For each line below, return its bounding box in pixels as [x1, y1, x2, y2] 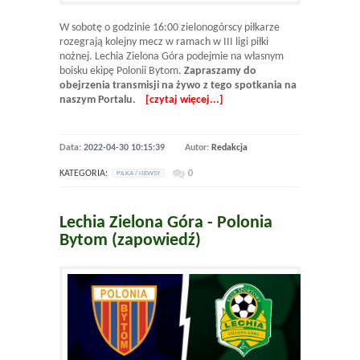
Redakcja [211, 142, 247, 153]
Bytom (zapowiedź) [59, 231, 201, 250]
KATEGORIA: [59, 168, 108, 178]
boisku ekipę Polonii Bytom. [59, 64, 184, 77]
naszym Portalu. [59, 93, 136, 106]
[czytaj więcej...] [145, 93, 223, 106]
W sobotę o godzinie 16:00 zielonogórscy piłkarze [59, 21, 280, 34]
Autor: [185, 142, 211, 153]
